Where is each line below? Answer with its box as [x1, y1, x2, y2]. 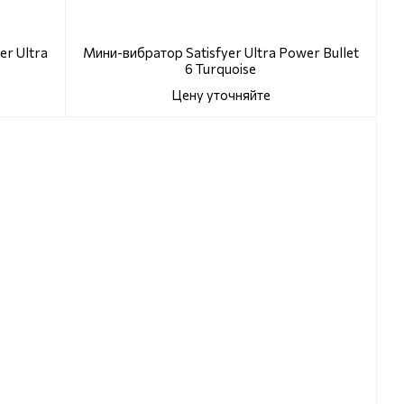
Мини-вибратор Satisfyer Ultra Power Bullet [82, 44, 359, 61]
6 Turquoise [185, 60, 256, 78]
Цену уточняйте [170, 87, 271, 104]
